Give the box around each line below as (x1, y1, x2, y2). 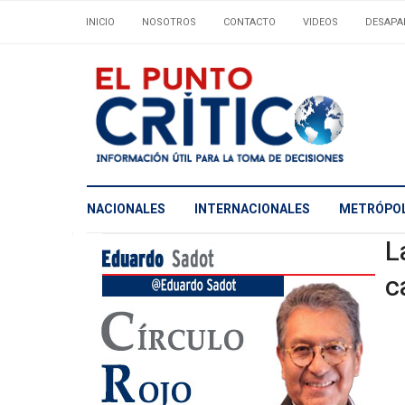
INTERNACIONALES (194, 200, 310, 220)
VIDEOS (303, 14, 338, 30)
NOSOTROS (142, 14, 196, 30)
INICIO (86, 14, 115, 30)
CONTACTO (223, 14, 276, 30)
